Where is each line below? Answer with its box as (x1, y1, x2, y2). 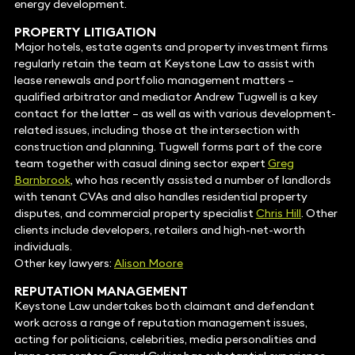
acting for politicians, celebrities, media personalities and (13, 332, 316, 347)
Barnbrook (13, 173, 71, 188)
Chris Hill (255, 206, 301, 221)
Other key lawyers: (13, 256, 114, 271)
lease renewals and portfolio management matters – (13, 73, 294, 88)
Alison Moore (113, 256, 183, 271)
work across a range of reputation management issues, (13, 315, 307, 330)
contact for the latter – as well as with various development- (13, 106, 336, 121)
